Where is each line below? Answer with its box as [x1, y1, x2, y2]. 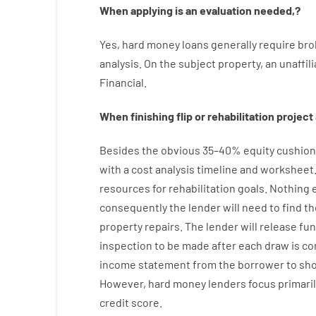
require [258, 37, 296, 51]
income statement [99, 257, 190, 271]
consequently [99, 200, 167, 214]
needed [253, 4, 292, 17]
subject [178, 56, 216, 70]
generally [210, 37, 257, 51]
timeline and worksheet [196, 162, 314, 176]
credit [99, 296, 129, 309]
